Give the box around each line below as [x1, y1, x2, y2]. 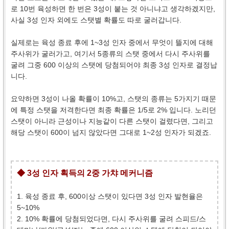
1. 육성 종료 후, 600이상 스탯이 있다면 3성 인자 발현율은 [17, 192, 203, 200]
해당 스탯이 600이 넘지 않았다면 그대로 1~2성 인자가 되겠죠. [11, 128, 211, 136]
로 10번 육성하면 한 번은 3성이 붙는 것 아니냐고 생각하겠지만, [11, 4, 215, 13]
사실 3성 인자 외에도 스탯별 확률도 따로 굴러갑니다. [11, 15, 181, 24]
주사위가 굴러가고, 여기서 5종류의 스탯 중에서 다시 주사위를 [11, 49, 210, 58]
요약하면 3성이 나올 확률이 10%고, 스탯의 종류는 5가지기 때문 [11, 94, 216, 103]
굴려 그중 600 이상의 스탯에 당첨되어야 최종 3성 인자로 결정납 [11, 60, 217, 69]
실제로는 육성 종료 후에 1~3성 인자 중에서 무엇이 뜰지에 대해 [11, 38, 213, 47]
